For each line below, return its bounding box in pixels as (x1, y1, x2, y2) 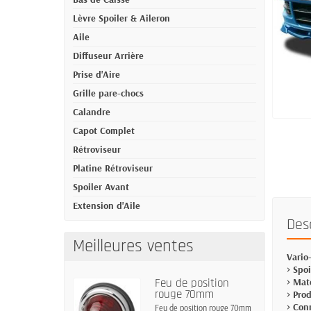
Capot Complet (73, 124, 135, 137)
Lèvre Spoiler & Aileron (73, 12, 170, 24)
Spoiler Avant (73, 180, 129, 193)
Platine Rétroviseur (73, 162, 153, 174)
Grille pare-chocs (73, 87, 144, 99)
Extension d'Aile (73, 199, 140, 212)
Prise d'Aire (73, 68, 120, 81)
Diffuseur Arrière (73, 49, 144, 62)
